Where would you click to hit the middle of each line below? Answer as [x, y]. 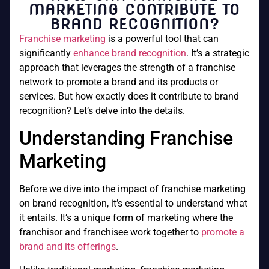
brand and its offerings [68, 247]
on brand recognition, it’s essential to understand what [133, 204]
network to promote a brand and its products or [119, 82]
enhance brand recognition [130, 53]
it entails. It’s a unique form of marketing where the [126, 218]
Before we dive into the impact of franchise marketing [132, 189]
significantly [46, 53]
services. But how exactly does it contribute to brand [129, 96]
